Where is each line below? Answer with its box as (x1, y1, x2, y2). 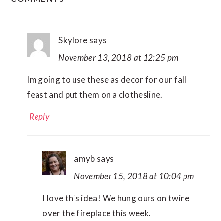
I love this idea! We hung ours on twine (42, 193, 190, 204)
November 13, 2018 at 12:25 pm (58, 52, 179, 63)
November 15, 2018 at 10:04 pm (74, 171, 194, 182)
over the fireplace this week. (42, 208, 151, 219)
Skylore (58, 35, 88, 46)
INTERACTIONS (10, 8, 137, 26)
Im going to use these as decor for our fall (27, 74, 187, 85)
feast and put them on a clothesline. (27, 89, 163, 100)
